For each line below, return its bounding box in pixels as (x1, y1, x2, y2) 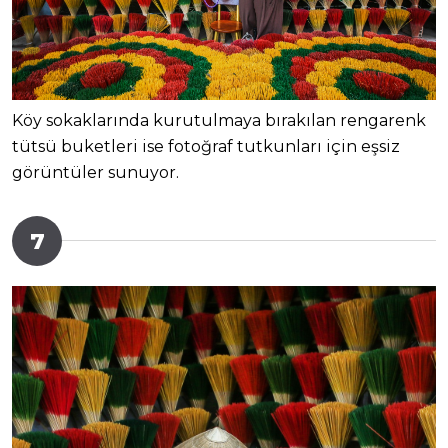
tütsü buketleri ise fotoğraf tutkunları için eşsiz (12, 137, 400, 157)
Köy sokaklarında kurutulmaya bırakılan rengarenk (12, 111, 426, 131)
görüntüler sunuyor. (12, 163, 179, 183)
